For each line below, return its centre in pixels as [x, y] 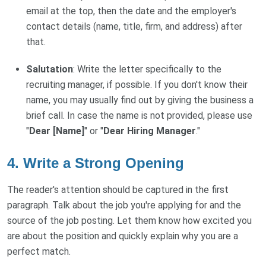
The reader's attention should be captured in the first [118, 189]
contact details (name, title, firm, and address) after [134, 26]
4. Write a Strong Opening [96, 163]
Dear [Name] [57, 131]
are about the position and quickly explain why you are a [123, 236]
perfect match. [39, 251]
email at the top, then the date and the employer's [131, 11]
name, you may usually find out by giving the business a [140, 100]
